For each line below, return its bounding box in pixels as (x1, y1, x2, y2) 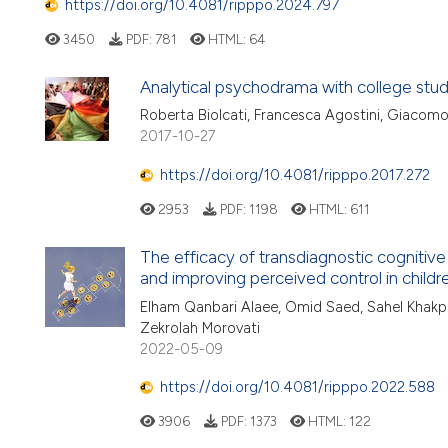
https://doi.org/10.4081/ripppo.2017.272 (160, 165, 430, 184)
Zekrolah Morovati (140, 318, 260, 337)
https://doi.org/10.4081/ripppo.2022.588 (160, 378, 435, 397)
